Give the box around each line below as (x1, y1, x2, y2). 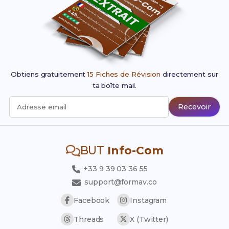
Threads (74, 214, 104, 224)
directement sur (161, 70, 218, 78)
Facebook (74, 195, 110, 205)
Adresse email (16, 103, 66, 111)
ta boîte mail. (92, 81, 137, 89)
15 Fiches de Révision (87, 70, 161, 78)
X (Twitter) (130, 214, 168, 224)
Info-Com (107, 144, 164, 157)
